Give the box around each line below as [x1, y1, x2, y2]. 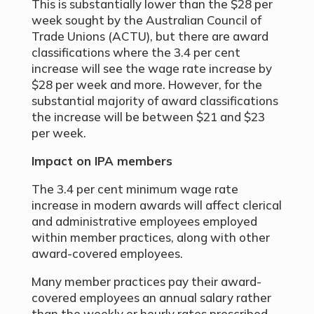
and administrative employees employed [31, 214, 257, 228]
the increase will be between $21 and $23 [31, 109, 265, 124]
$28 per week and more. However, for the [31, 77, 262, 92]
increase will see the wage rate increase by [31, 61, 272, 76]
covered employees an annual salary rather [31, 290, 271, 305]
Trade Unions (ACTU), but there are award [31, 29, 268, 43]
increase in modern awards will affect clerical [31, 198, 282, 212]
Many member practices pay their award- [31, 274, 261, 289]
